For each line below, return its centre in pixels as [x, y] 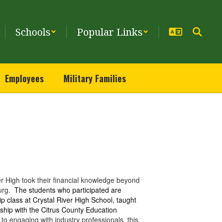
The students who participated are [68, 190]
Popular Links [110, 32]
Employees [24, 78]
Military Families [95, 78]
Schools [33, 32]
